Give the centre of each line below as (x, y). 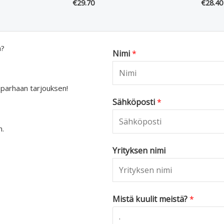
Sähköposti (134, 102)
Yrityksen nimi (139, 151)
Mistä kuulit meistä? (151, 199)
